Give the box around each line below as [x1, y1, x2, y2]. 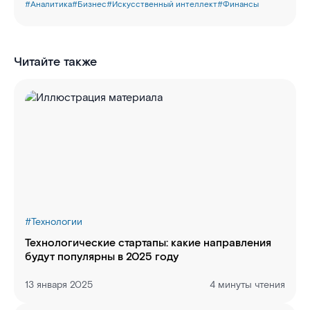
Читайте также [14, 54, 97, 70]
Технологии [31, 216, 82, 228]
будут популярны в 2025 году [25, 250, 179, 264]
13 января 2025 [25, 279, 93, 291]
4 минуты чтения [210, 279, 285, 291]
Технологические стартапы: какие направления [25, 236, 271, 250]
